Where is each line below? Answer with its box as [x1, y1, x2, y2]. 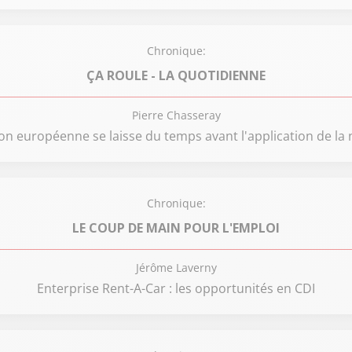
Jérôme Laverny [135, 260, 217, 275]
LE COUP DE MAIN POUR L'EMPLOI [71, 218, 280, 236]
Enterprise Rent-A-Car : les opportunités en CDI [37, 280, 315, 297]
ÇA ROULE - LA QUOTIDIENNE [86, 66, 266, 84]
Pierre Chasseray [131, 108, 221, 123]
